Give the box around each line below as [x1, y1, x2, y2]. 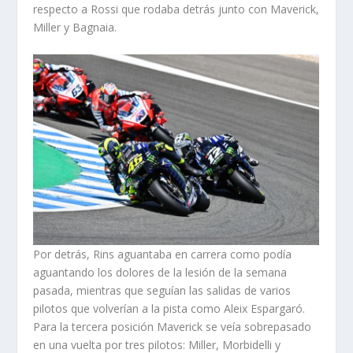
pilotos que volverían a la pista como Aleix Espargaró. [33, 300, 306, 316]
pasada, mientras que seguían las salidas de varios [33, 282, 292, 298]
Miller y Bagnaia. [33, 20, 117, 35]
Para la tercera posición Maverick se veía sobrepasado [33, 318, 312, 334]
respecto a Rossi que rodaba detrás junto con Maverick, [33, 2, 320, 17]
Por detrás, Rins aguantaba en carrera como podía [33, 246, 292, 262]
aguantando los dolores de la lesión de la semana [33, 264, 288, 280]
